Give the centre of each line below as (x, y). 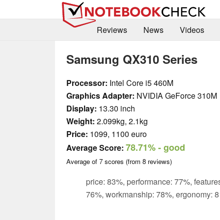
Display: (82, 108)
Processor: (87, 82)
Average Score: (95, 147)
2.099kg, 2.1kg (121, 121)
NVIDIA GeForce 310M (176, 95)
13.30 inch (116, 108)
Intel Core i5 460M (140, 82)
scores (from (123, 161)
